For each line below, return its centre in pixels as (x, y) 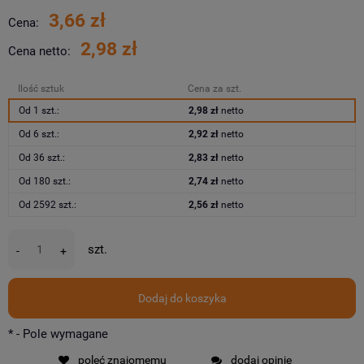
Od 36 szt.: (42, 157)
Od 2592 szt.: (48, 204)
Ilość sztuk (41, 88)
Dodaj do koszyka (182, 298)
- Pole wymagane (61, 334)
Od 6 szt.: (39, 134)
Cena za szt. (214, 88)
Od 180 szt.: (45, 181)
